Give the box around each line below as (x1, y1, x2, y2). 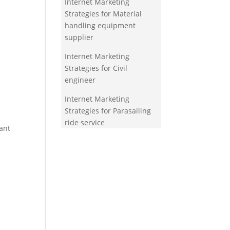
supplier (65, 32, 94, 43)
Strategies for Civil (65, 63, 128, 73)
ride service (65, 118, 105, 128)
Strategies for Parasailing (65, 106, 151, 116)
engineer (65, 75, 96, 85)
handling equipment (65, 21, 136, 31)
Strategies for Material (65, 9, 142, 19)
